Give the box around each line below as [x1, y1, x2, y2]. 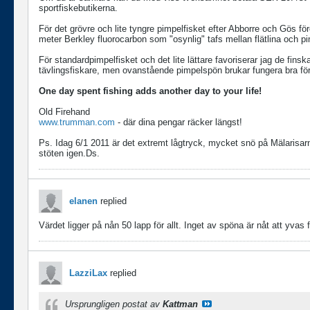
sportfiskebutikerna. [39, 3, 118, 13]
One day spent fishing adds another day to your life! [39, 86, 262, 96]
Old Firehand [39, 107, 90, 117]
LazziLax [69, 268, 107, 278]
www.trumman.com [39, 117, 115, 127]
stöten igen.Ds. [39, 148, 100, 158]
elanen [69, 196, 98, 206]
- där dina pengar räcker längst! [115, 117, 242, 127]
